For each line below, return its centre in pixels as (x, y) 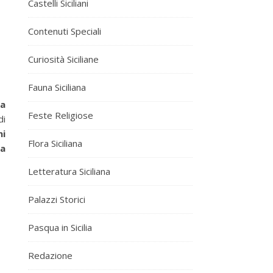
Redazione (50, 255)
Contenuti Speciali (65, 31)
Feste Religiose (61, 115)
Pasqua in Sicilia (60, 227)
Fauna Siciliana (57, 87)
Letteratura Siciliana (69, 171)
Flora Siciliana (55, 143)
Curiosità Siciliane (63, 59)
